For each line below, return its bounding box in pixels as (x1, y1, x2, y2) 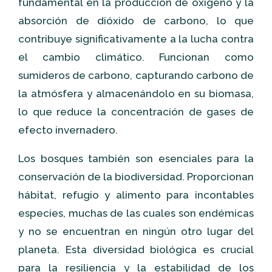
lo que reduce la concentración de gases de (18, 106, 254, 118)
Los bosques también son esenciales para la (18, 152, 254, 165)
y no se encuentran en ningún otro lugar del (18, 225, 254, 237)
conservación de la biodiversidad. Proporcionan (18, 171, 254, 183)
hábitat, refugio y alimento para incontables (18, 189, 254, 201)
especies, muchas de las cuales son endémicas (18, 207, 254, 219)
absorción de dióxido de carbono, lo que (18, 15, 254, 27)
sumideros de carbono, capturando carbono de (18, 69, 254, 81)
